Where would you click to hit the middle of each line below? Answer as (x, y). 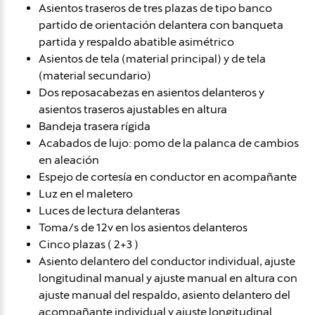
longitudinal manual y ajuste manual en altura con (168, 278)
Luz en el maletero (86, 193)
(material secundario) (95, 75)
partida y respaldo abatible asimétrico (136, 41)
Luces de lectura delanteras (109, 210)
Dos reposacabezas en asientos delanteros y (152, 92)
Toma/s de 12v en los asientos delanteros (143, 227)
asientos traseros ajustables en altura (133, 109)
